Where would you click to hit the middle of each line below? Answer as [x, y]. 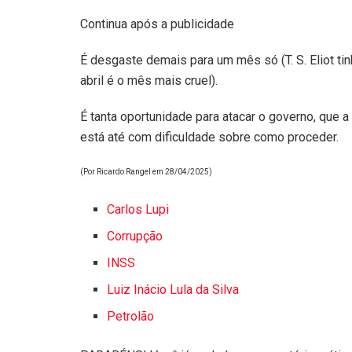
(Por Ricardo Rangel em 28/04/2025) [146, 171]
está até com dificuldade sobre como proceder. [209, 137]
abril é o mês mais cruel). [149, 80]
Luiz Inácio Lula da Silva [173, 289]
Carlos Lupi [138, 209]
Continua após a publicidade [157, 24]
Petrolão [131, 316]
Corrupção [135, 236]
